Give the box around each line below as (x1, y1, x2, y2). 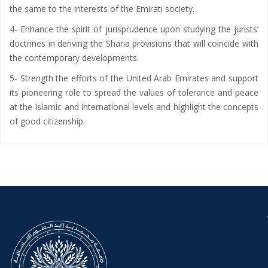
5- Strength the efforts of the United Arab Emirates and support (10, 72, 258, 84)
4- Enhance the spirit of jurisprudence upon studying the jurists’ (10, 23, 258, 35)
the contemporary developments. (10, 51, 139, 63)
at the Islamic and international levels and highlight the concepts (10, 100, 258, 112)
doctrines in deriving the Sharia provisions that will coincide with (10, 37, 258, 49)
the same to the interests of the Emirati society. (10, 2, 194, 14)
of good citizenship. (10, 115, 85, 127)
